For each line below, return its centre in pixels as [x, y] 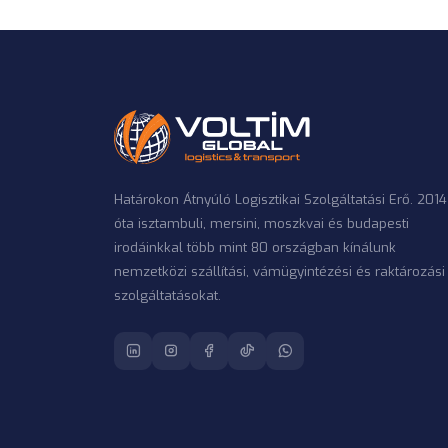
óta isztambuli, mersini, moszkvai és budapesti [261, 224]
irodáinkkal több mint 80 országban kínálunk [255, 248]
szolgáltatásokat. [167, 296]
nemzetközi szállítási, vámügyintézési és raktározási [279, 272]
